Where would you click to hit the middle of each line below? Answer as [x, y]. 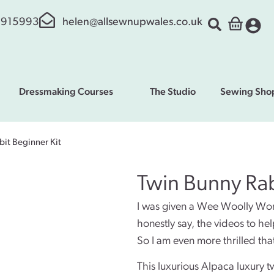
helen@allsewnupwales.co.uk [132, 22]
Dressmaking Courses [66, 92]
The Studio [173, 92]
